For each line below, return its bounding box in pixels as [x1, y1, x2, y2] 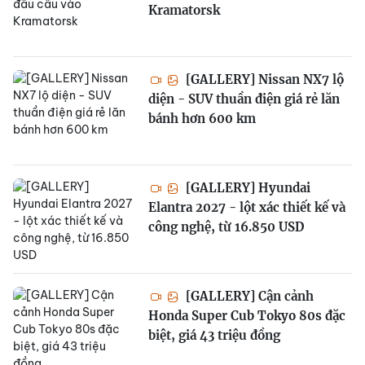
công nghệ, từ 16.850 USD [148, 218, 304, 235]
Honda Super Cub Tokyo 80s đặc [148, 307, 345, 323]
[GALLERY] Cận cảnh [182, 288, 314, 304]
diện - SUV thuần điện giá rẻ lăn [148, 90, 340, 107]
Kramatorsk [148, 2, 220, 18]
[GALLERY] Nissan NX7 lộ [182, 71, 344, 87]
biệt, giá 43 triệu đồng [148, 327, 280, 343]
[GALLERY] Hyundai [182, 179, 310, 196]
